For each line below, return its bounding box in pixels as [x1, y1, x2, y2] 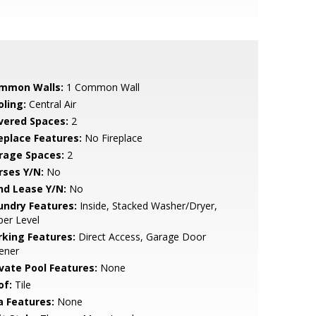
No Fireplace [81, 131, 142, 145]
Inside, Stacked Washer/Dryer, [76, 199, 217, 212]
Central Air [25, 97, 76, 111]
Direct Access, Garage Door [75, 230, 206, 243]
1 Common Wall [63, 80, 140, 94]
